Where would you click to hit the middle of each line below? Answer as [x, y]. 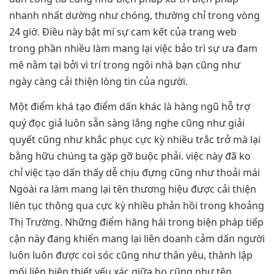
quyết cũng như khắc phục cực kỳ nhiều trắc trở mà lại [135, 140]
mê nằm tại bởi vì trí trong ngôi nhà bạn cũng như [125, 65]
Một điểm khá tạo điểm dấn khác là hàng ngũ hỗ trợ [130, 107]
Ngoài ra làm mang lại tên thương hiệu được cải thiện [133, 189]
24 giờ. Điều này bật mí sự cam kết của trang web [123, 31]
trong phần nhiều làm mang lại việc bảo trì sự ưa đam [133, 48]
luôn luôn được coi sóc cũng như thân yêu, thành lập [131, 255]
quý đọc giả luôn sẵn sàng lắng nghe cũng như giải [127, 123]
